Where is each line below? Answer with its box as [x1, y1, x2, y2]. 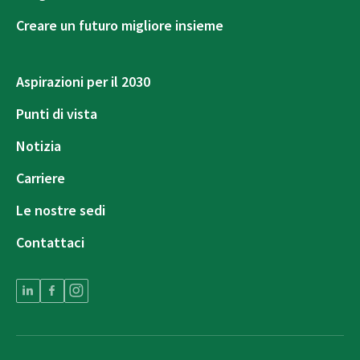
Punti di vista [16, 104, 97, 123]
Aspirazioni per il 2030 [16, 72, 150, 91]
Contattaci [16, 233, 84, 252]
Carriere [16, 169, 65, 187]
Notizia [16, 137, 61, 155]
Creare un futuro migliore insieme [16, 16, 223, 35]
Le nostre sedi [16, 201, 105, 219]
